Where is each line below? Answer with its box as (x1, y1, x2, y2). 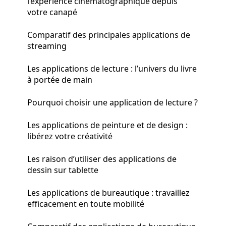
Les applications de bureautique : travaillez (27, 187, 190, 198)
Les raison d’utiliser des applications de (27, 153, 177, 164)
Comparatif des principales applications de (27, 29, 190, 40)
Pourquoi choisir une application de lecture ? (27, 96, 198, 108)
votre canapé (27, 6, 77, 18)
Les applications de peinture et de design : (27, 119, 188, 131)
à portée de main (27, 74, 92, 85)
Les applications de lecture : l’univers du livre (27, 63, 197, 74)
